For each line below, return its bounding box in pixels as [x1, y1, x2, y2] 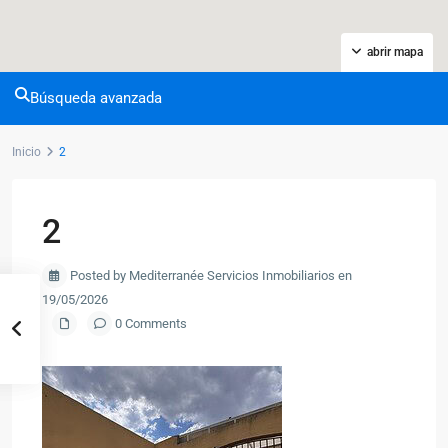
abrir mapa [367, 45, 423, 59]
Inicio [12, 145, 41, 159]
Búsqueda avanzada [30, 89, 162, 107]
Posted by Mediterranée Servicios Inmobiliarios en [67, 268, 352, 283]
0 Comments [112, 316, 187, 331]
